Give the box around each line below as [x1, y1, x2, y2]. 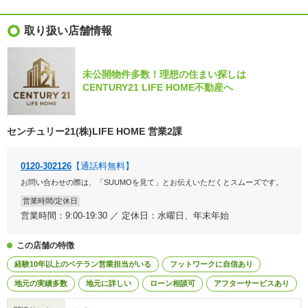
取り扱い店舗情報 [24, 25, 112, 36]
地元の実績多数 [14, 279, 67, 287]
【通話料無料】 [71, 161, 134, 171]
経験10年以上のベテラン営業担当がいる [14, 260, 151, 268]
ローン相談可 [150, 279, 195, 287]
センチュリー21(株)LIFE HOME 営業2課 [7, 126, 182, 137]
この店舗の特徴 [16, 241, 74, 250]
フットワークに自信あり [170, 260, 253, 268]
